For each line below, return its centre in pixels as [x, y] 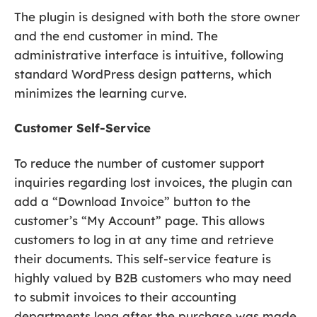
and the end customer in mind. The [116, 36]
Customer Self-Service [82, 128]
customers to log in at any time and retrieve [144, 239]
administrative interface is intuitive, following [149, 55]
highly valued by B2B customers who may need [153, 277]
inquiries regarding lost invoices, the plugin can [153, 182]
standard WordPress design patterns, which [143, 74]
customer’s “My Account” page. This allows [139, 220]
